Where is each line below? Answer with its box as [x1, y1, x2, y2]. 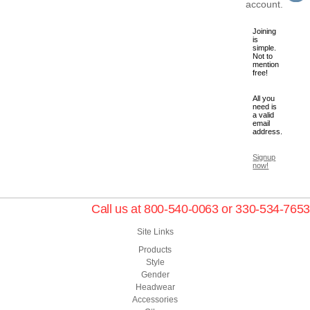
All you [253, 94, 275, 103]
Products [138, 245, 172, 255]
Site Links [136, 227, 174, 237]
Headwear [135, 282, 175, 293]
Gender [140, 270, 170, 280]
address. [253, 127, 283, 136]
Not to [253, 52, 273, 61]
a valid [253, 111, 275, 120]
